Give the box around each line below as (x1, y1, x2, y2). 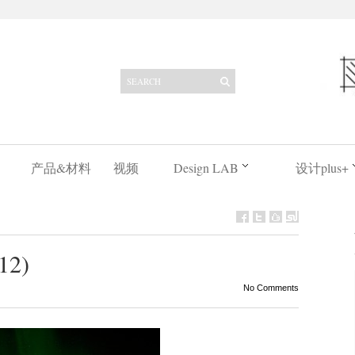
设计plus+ (295, 159, 349, 176)
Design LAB (173, 159, 239, 176)
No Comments (242, 283, 299, 292)
